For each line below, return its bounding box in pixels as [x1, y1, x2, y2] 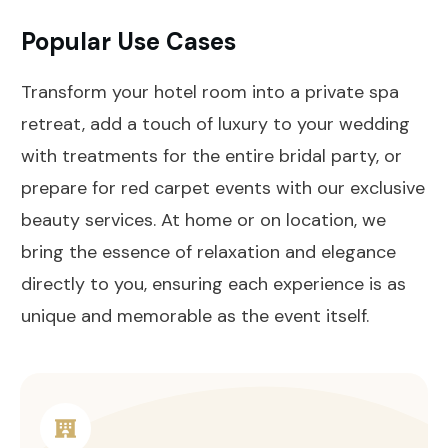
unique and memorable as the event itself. [21, 303, 369, 328]
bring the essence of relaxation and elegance [21, 239, 396, 264]
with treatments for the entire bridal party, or [21, 143, 402, 168]
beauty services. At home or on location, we [21, 207, 386, 232]
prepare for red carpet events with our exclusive [21, 175, 425, 200]
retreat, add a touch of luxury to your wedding [21, 111, 410, 136]
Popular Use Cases [21, 25, 236, 57]
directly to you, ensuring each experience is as [21, 271, 406, 296]
